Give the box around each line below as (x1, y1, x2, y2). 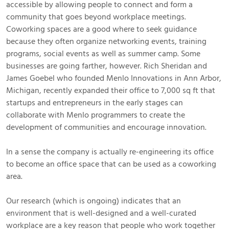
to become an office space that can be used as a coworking (6, 158, 216, 170)
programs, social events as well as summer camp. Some (6, 48, 200, 59)
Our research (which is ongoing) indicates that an (6, 195, 181, 207)
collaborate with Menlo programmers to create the (6, 109, 185, 121)
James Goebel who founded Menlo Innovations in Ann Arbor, (6, 72, 221, 84)
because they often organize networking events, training (6, 35, 207, 47)
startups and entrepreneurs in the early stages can (6, 97, 183, 108)
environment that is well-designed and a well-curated (6, 207, 196, 219)
